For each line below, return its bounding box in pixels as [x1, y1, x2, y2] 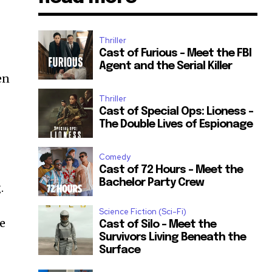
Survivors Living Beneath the [99, 232, 246, 243]
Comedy [99, 151, 131, 162]
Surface [99, 245, 141, 256]
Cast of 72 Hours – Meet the [99, 164, 243, 175]
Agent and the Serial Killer [99, 60, 233, 72]
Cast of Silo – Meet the [99, 219, 217, 231]
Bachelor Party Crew [99, 177, 205, 188]
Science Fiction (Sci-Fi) [99, 206, 187, 217]
